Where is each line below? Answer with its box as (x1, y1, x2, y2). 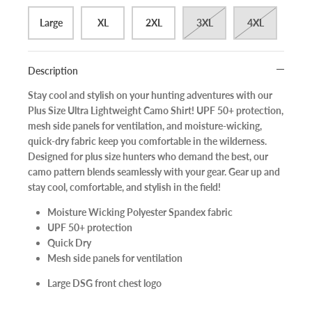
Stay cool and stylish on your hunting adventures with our (28, 89, 272, 102)
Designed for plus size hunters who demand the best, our (28, 150, 268, 163)
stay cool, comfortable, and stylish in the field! (28, 181, 221, 194)
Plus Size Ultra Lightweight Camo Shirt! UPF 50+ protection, (28, 104, 283, 117)
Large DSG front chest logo (47, 277, 162, 290)
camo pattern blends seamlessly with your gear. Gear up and (28, 166, 280, 178)
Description (28, 65, 78, 77)
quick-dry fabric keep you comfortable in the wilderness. (28, 135, 267, 148)
